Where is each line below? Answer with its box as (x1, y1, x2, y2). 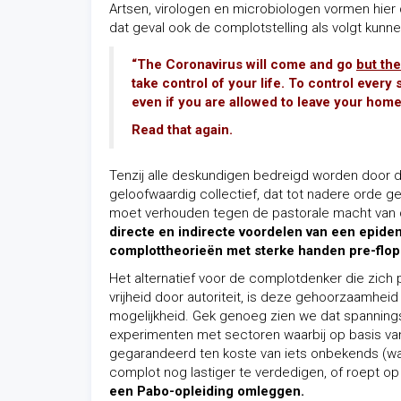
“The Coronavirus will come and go (132, 56, 356, 73)
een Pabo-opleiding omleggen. (109, 383, 304, 399)
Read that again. (132, 122, 233, 138)
